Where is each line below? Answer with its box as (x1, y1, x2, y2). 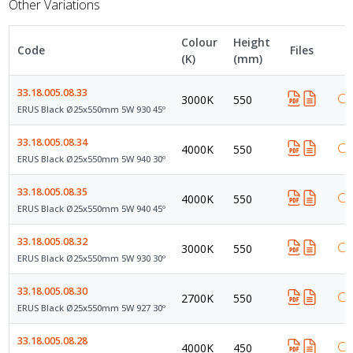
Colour (180, 34, 217, 50)
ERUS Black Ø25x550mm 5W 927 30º (17, 301, 165, 314)
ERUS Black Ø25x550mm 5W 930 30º (17, 251, 165, 264)
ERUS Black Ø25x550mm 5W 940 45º (17, 202, 165, 214)
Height (232, 34, 270, 50)
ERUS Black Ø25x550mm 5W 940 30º (17, 152, 165, 165)
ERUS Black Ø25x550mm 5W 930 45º (17, 102, 165, 115)
